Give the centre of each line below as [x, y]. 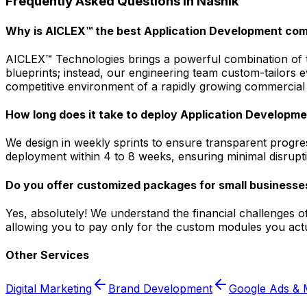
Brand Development [160, 289]
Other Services [47, 255]
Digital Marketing [49, 289]
